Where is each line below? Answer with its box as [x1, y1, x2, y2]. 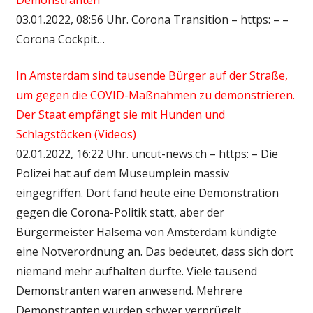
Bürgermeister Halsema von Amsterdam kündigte [15, 224, 277, 240]
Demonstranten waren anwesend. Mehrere [15, 282, 242, 298]
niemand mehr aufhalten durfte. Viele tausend [15, 263, 257, 279]
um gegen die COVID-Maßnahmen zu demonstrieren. [15, 87, 295, 103]
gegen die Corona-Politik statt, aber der [15, 204, 224, 220]
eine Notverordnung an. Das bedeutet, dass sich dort [15, 243, 293, 259]
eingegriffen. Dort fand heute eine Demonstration [15, 184, 279, 201]
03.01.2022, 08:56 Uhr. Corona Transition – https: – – [15, 11, 289, 27]
